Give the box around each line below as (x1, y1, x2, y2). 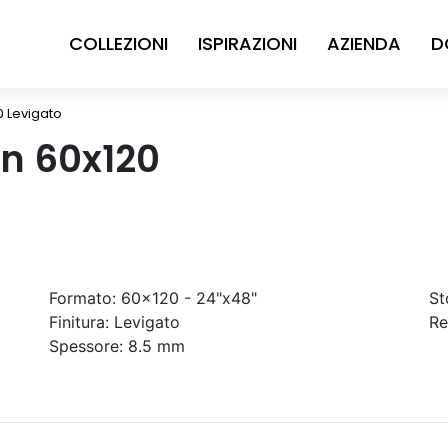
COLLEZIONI (69, 31, 168, 56)
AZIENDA (327, 31, 401, 56)
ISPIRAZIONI (198, 31, 297, 56)
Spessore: (49, 336, 123, 356)
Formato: (49, 288, 116, 308)
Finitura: (49, 312, 109, 332)
